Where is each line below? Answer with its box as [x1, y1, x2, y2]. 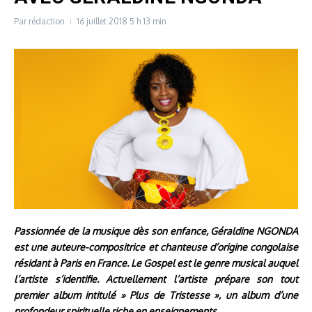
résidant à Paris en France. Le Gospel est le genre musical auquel [14, 256, 298, 269]
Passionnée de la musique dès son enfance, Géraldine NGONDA [14, 224, 298, 237]
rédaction [29, 16, 65, 27]
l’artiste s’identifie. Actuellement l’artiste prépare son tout [14, 272, 298, 285]
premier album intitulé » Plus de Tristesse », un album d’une [14, 288, 298, 301]
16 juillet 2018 [77, 16, 130, 27]
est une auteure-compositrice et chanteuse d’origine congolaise [14, 240, 298, 253]
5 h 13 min [130, 16, 166, 27]
